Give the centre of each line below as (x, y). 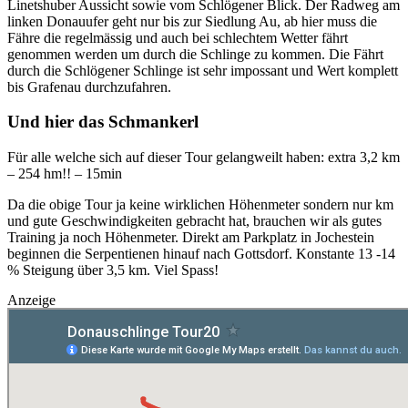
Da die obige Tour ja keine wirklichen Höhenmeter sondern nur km (200, 205)
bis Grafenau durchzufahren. (89, 87)
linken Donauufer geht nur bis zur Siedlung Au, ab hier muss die (192, 21)
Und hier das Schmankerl (103, 122)
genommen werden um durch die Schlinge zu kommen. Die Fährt (195, 54)
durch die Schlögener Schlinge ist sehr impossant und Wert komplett (203, 70)
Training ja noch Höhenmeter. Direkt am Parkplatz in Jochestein (191, 238)
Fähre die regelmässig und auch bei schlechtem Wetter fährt (178, 37)
